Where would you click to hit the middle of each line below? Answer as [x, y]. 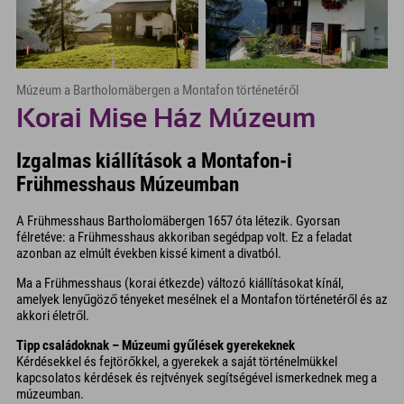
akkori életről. [53, 316]
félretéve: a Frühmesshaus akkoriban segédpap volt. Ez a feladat [184, 238]
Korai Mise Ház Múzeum [166, 119]
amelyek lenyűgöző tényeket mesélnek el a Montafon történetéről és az [202, 300]
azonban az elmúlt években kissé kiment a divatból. [149, 254]
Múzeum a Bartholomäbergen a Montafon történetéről [157, 91]
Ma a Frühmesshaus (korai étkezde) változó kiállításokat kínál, [180, 284]
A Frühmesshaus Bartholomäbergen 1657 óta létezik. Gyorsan [178, 221]
